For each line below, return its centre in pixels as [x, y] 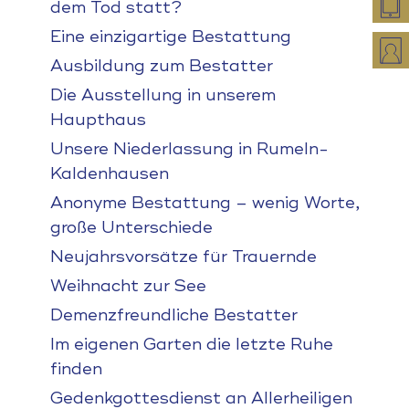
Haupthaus [98, 120]
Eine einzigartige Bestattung [170, 37]
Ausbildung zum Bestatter [161, 66]
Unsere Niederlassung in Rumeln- [189, 149]
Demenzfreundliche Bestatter [173, 315]
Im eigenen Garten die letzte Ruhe [191, 344]
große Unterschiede [131, 227]
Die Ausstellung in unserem [163, 95]
